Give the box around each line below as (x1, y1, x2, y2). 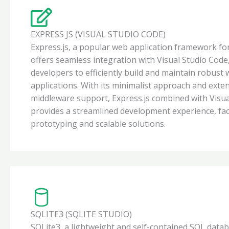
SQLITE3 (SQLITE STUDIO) (31, 208, 132, 220)
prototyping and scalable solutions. (31, 118, 166, 129)
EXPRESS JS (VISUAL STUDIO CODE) (31, 28, 166, 40)
